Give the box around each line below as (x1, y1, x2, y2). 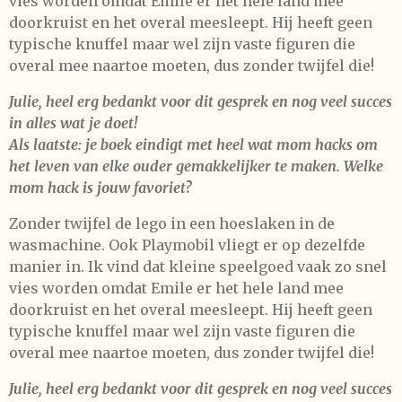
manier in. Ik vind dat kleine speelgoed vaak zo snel (9, 257, 387, 275)
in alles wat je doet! (9, 113, 137, 132)
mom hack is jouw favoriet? (9, 178, 191, 197)
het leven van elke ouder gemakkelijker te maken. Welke (9, 156, 383, 175)
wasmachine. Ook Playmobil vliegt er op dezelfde (9, 235, 365, 254)
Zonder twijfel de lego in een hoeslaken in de (9, 214, 335, 232)
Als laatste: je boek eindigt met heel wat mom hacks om (9, 135, 378, 153)
